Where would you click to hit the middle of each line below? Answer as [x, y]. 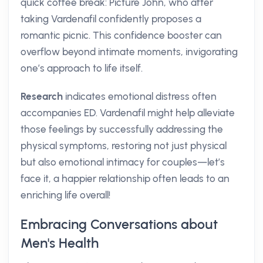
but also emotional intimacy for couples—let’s [123, 162]
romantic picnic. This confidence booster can [121, 35]
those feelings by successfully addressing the [122, 129]
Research [42, 96]
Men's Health [60, 243]
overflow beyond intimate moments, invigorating [129, 52]
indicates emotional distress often [140, 96]
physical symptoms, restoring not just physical [124, 146]
